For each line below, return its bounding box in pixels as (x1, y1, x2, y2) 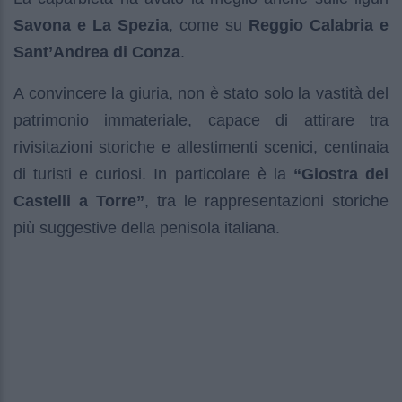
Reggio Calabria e (242, 15, 389, 34)
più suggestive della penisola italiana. (13, 218, 280, 237)
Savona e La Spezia (13, 15, 169, 34)
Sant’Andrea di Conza (13, 42, 180, 61)
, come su (169, 15, 242, 34)
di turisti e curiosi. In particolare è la (13, 164, 293, 183)
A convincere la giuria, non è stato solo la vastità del (13, 83, 389, 102)
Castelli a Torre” (13, 191, 144, 210)
